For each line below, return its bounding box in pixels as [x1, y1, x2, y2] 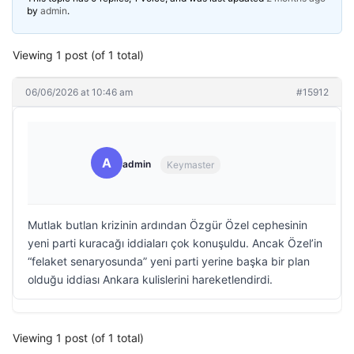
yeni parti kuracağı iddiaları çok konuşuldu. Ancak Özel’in [28, 236, 322, 250]
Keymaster [167, 158, 214, 171]
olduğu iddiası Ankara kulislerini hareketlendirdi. [28, 273, 273, 286]
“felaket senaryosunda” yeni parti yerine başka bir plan [28, 254, 310, 268]
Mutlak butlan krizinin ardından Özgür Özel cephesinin [28, 218, 307, 232]
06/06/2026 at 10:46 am [25, 86, 133, 98]
